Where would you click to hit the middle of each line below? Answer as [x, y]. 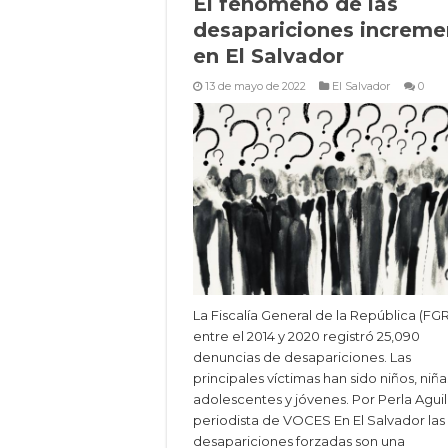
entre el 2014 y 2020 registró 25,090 [306, 336]
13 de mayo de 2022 [255, 86]
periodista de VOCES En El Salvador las [319, 420]
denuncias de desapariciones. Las [302, 357]
